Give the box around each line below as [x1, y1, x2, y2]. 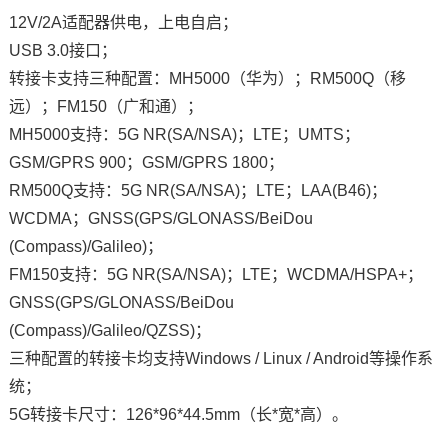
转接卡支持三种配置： [8, 70, 169, 88]
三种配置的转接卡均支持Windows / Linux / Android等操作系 [8, 350, 433, 368]
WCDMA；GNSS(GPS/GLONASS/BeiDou [8, 210, 313, 228]
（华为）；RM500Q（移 [229, 70, 406, 88]
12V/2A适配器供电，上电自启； [8, 14, 238, 32]
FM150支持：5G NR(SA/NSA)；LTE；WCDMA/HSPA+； [8, 266, 423, 284]
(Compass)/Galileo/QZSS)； [8, 322, 211, 340]
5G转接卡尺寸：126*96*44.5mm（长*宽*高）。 [8, 406, 348, 424]
